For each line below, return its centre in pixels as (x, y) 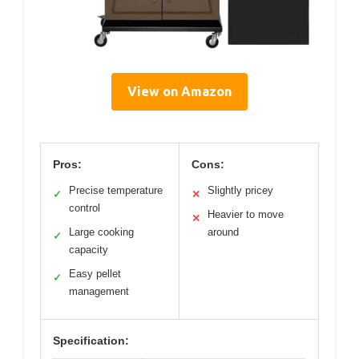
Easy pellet (95, 273)
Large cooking (101, 232)
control (85, 208)
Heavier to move (246, 214)
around (223, 232)
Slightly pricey (240, 190)
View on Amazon (179, 91)
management (99, 291)
